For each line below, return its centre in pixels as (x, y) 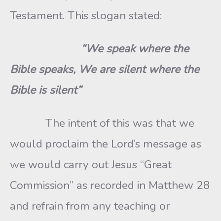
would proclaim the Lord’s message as (106, 144)
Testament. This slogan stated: (86, 16)
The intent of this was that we (120, 123)
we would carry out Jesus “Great (91, 165)
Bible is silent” (46, 90)
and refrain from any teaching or (90, 206)
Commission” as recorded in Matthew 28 (110, 185)
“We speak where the (135, 49)
